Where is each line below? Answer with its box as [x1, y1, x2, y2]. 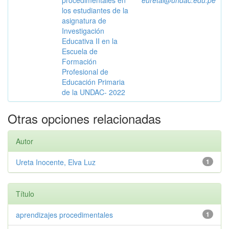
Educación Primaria [62, 77, 125, 87]
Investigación [62, 26, 104, 36]
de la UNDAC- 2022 [62, 87, 125, 97]
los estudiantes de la [62, 5, 128, 15]
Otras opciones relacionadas [8, 109, 161, 127]
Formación [62, 56, 97, 66]
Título [16, 189, 34, 199]
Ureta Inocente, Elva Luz [16, 157, 96, 167]
